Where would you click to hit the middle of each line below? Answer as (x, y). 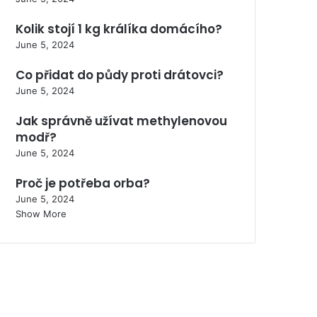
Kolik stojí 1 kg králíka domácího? (119, 29)
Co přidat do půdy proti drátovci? (120, 75)
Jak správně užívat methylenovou (121, 121)
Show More (41, 213)
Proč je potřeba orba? (83, 183)
